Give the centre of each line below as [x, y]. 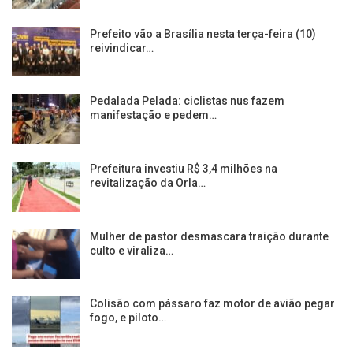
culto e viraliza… [132, 250]
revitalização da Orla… [148, 182]
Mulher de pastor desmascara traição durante [209, 236]
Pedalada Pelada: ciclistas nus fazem [187, 101]
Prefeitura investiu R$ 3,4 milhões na [184, 168]
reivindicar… [122, 48]
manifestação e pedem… [153, 115]
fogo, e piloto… [128, 318]
